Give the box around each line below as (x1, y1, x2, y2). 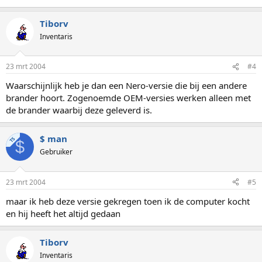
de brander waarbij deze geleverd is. (6, 104, 152, 116)
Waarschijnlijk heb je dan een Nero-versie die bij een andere (6, 80, 247, 91)
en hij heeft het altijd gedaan (6, 207, 120, 219)
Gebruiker (40, 147, 73, 157)
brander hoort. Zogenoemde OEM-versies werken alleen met (6, 92, 251, 104)
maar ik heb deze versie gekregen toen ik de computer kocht (6, 195, 250, 207)
